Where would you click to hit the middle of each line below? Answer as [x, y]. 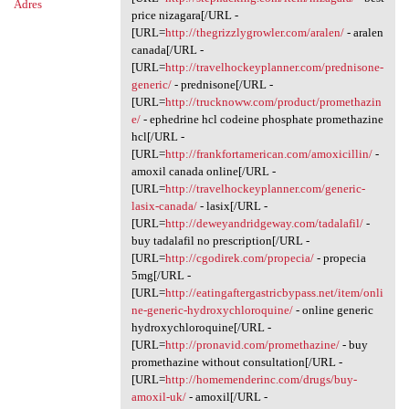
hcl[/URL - [157, 137]
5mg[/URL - [161, 276]
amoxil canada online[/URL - [203, 172]
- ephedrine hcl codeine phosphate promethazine [262, 120]
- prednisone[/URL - [222, 85]
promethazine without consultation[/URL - [236, 362]
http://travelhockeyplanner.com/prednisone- [274, 68]
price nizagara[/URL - [184, 16]
